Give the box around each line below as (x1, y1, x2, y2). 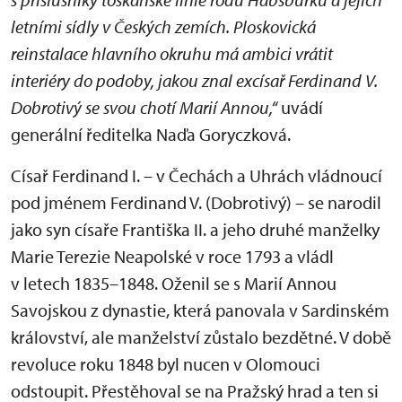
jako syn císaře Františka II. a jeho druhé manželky (11, 218, 380, 240)
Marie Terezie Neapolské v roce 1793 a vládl (11, 245, 334, 267)
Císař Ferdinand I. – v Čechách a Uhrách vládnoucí (11, 164, 382, 187)
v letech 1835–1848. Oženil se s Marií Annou (11, 272, 336, 294)
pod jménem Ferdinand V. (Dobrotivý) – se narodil (11, 191, 381, 214)
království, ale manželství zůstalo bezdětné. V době (11, 326, 391, 348)
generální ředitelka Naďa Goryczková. (11, 123, 291, 145)
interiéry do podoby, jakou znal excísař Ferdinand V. (11, 69, 378, 92)
